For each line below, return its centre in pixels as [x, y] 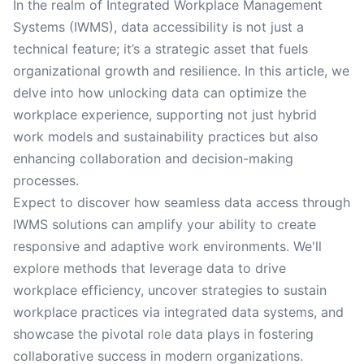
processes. [46, 180]
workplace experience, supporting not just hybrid [165, 115]
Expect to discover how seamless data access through [182, 202]
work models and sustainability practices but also [166, 136]
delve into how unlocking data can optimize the [160, 93]
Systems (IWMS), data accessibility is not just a [158, 27]
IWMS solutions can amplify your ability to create [165, 224]
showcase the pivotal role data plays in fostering [163, 334]
